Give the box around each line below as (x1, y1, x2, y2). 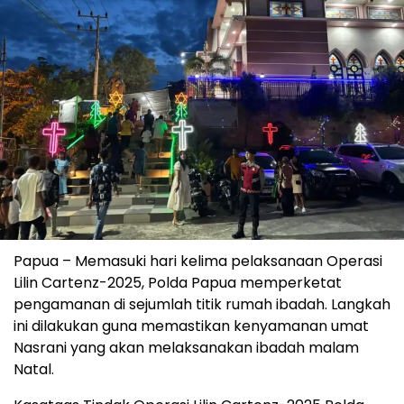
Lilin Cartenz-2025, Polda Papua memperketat (14, 272, 342, 294)
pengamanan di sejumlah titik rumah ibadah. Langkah (14, 294, 390, 316)
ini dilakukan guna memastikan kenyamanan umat (14, 316, 369, 337)
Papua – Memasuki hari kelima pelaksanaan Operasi (14, 251, 382, 272)
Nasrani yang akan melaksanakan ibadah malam (14, 337, 359, 359)
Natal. (14, 359, 54, 381)
